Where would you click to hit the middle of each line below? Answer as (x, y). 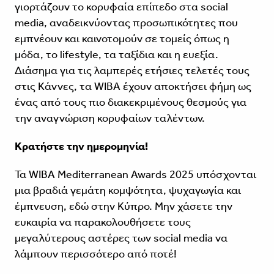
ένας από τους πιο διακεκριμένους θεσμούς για (130, 102)
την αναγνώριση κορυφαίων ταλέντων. (109, 118)
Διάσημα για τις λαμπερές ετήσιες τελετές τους (132, 70)
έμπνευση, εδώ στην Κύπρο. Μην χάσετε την (123, 206)
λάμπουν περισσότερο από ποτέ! (95, 254)
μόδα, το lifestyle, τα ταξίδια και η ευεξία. (116, 54)
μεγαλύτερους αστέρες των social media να (121, 238)
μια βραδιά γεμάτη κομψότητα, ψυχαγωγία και (128, 190)
